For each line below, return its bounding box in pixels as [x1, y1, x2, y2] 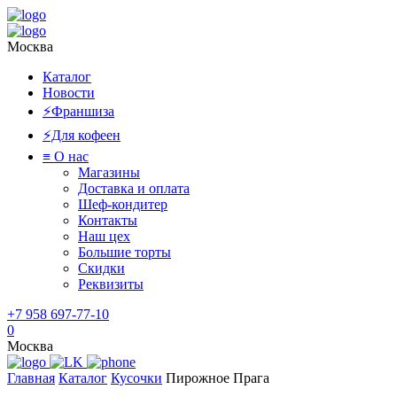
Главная [7, 370, 55, 385]
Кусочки [111, 370, 162, 385]
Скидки [78, 261, 125, 276]
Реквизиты [78, 276, 144, 292]
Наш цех [78, 229, 130, 244]
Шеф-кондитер [78, 197, 167, 212]
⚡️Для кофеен [43, 128, 121, 143]
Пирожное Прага [166, 370, 269, 385]
